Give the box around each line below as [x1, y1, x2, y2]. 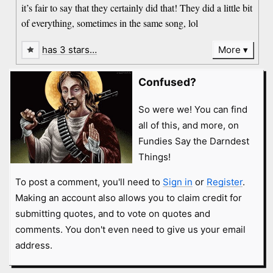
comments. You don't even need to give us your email [15, 224, 246, 236]
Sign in [162, 176, 193, 188]
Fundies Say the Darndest [138, 135, 249, 147]
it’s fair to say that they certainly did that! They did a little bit [21, 1, 253, 15]
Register [206, 176, 243, 188]
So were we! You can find [138, 104, 247, 116]
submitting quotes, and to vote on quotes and [15, 208, 210, 220]
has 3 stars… [42, 44, 97, 56]
